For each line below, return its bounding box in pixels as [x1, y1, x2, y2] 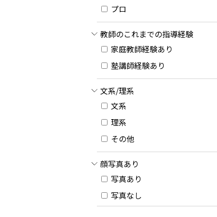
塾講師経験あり [109, 60, 165, 72]
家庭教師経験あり [109, 43, 173, 55]
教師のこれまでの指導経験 [100, 28, 193, 40]
